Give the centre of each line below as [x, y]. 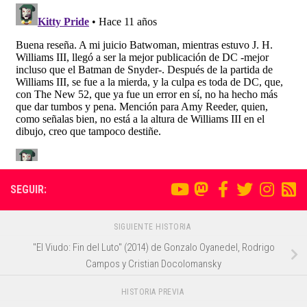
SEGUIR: [28, 189]
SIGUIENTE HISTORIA [153, 226]
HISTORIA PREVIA [153, 292]
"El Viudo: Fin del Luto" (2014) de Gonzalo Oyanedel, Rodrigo [153, 247]
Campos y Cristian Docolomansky [153, 263]
